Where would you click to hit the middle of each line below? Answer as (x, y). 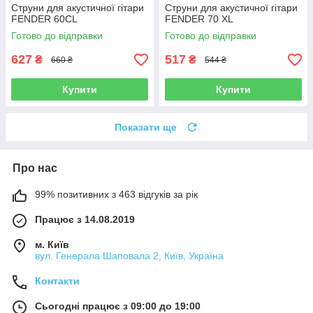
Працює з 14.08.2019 (85, 220)
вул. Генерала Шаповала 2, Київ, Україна (129, 256)
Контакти (57, 281)
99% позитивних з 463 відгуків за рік (116, 195)
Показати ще (146, 128)
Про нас (35, 168)
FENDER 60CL (44, 19)
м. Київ (52, 245)
